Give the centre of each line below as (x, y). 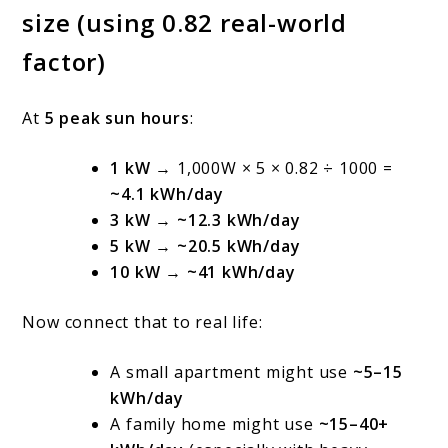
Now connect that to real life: (142, 322)
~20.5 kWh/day (239, 246)
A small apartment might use (231, 372)
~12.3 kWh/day (239, 220)
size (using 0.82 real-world (185, 23)
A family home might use (214, 424)
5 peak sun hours (117, 118)
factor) (64, 62)
